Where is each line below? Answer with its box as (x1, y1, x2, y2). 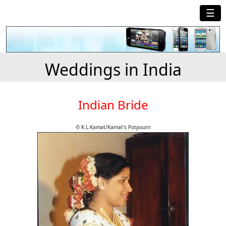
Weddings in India (44, 59, 182, 81)
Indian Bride (78, 96, 148, 114)
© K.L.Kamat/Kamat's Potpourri (75, 124, 151, 131)
